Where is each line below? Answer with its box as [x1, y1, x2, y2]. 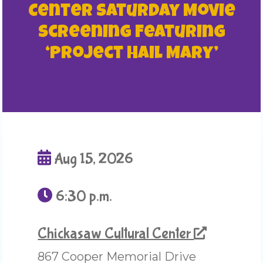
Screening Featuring [38, 24, 225, 42]
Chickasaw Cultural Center [38, 224, 194, 242]
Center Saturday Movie [28, 3, 235, 21]
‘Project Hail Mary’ [45, 45, 218, 63]
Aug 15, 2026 [51, 150, 134, 168]
